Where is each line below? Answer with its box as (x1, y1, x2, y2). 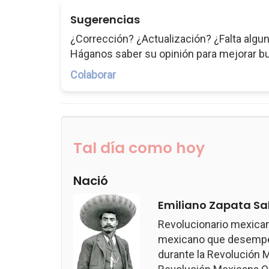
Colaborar (70, 68, 116, 81)
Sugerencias (70, 12, 140, 27)
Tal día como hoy (73, 138, 205, 159)
